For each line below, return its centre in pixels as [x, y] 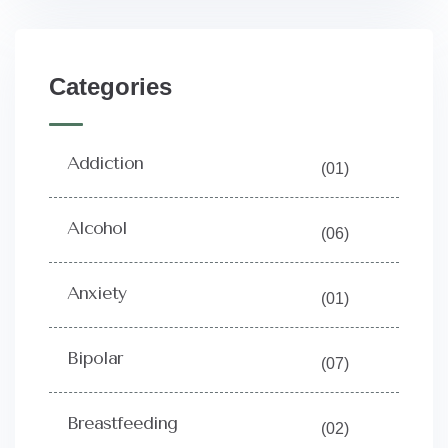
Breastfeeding [122, 423]
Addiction [105, 163]
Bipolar [95, 358]
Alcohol [97, 228]
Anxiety [96, 293]
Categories [110, 87]
